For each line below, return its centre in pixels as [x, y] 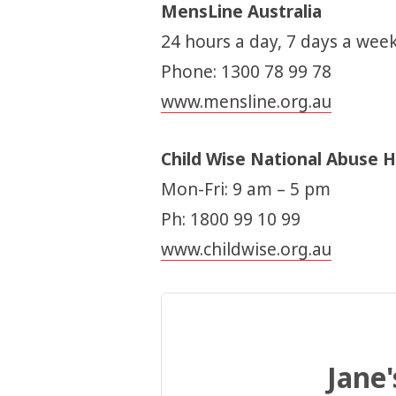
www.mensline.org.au [246, 102]
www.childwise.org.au [246, 250]
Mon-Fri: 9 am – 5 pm [245, 190]
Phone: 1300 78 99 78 [246, 72]
